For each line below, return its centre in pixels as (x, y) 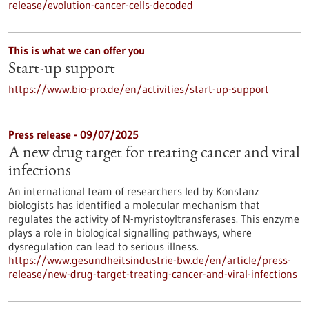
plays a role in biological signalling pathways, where (130, 232)
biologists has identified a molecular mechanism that (134, 205)
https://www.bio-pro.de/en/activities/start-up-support (139, 89)
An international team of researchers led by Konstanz (134, 191)
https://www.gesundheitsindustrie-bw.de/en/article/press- (150, 260)
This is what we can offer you (77, 50)
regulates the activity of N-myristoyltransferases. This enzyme (154, 219)
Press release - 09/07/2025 (73, 134)
